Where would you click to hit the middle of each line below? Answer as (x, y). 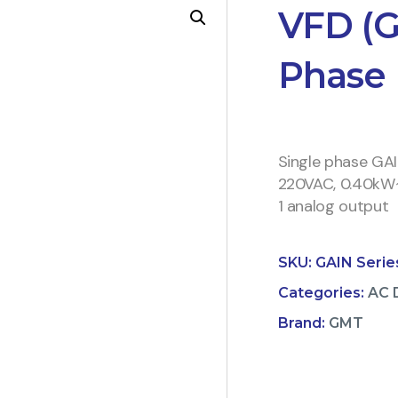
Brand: (303, 322)
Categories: (322, 292)
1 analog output (333, 206)
